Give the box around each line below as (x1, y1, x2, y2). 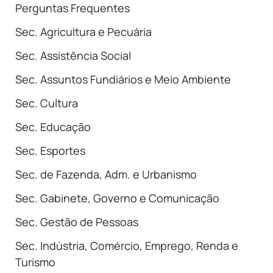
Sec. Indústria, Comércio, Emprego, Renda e (15, 238, 238, 253)
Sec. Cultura (15, 96, 78, 110)
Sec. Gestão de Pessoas (15, 214, 138, 229)
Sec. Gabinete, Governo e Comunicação (15, 191, 219, 205)
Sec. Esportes (15, 143, 85, 158)
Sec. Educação (15, 119, 91, 134)
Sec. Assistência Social (15, 48, 131, 63)
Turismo (15, 255, 55, 269)
